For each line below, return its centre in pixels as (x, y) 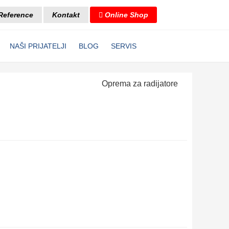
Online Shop (125, 15)
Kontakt (66, 15)
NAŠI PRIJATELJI (38, 46)
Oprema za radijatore (140, 84)
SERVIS (124, 46)
